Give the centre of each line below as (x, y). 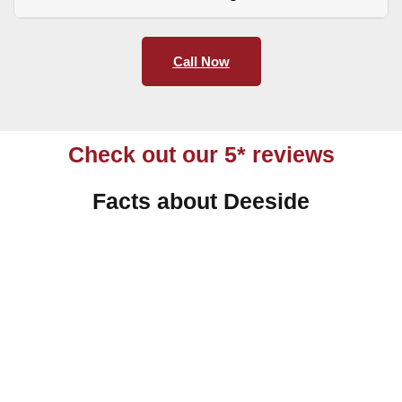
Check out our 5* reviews (201, 154)
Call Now (201, 61)
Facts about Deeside (201, 201)
